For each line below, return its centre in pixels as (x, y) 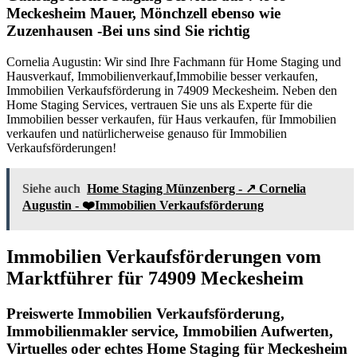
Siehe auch (51, 189)
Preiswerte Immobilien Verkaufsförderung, (145, 313)
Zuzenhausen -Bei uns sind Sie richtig (128, 31)
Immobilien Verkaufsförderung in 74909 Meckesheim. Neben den (172, 91)
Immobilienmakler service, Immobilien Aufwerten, (170, 331)
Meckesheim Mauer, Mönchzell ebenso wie (143, 14)
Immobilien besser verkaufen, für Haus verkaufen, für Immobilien (171, 120)
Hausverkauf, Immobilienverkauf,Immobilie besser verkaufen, (162, 76)
